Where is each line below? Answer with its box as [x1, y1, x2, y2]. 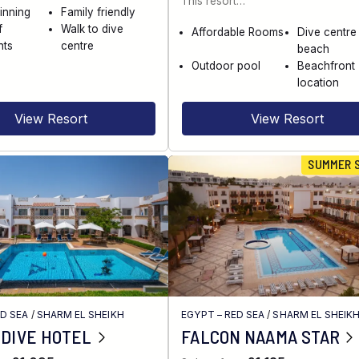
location [296, 75, 339, 89]
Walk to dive [61, 22, 124, 35]
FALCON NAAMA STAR [181, 325, 341, 348]
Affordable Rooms [192, 25, 284, 38]
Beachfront [296, 58, 355, 72]
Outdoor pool [192, 58, 261, 72]
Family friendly [61, 5, 136, 18]
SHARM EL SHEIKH [36, 309, 124, 321]
